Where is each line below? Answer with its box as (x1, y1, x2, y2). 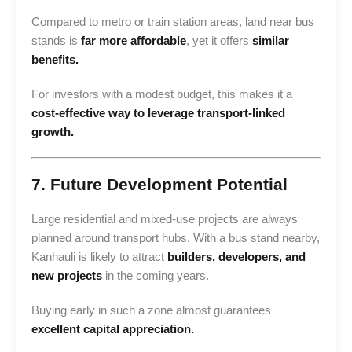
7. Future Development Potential (31, 174, 288, 193)
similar (252, 33, 289, 47)
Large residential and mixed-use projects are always (31, 211, 298, 225)
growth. (31, 124, 74, 138)
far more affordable (81, 33, 186, 47)
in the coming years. (102, 268, 209, 282)
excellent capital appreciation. (31, 321, 194, 335)
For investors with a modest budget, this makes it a (31, 86, 292, 101)
